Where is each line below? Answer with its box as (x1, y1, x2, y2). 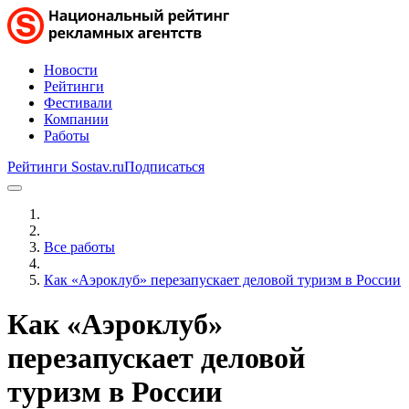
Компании (44, 111, 109, 127)
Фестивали (44, 95, 112, 110)
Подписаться (124, 159, 204, 174)
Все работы (44, 239, 115, 255)
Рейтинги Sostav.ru (7, 159, 124, 174)
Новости (44, 62, 98, 78)
